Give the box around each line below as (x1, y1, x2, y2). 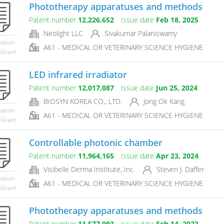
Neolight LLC (41, 28, 83, 38)
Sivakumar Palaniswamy (102, 28, 177, 38)
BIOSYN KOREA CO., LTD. (41, 96, 122, 106)
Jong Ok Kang (141, 96, 184, 106)
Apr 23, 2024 (155, 151, 198, 161)
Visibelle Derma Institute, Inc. (41, 164, 135, 174)
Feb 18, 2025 (155, 15, 198, 25)
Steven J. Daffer (154, 164, 204, 174)
